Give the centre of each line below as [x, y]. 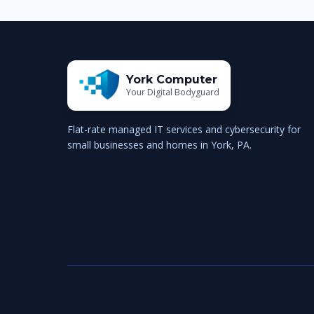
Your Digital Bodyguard [173, 92]
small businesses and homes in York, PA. [159, 145]
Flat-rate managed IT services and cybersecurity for [184, 129]
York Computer [172, 80]
